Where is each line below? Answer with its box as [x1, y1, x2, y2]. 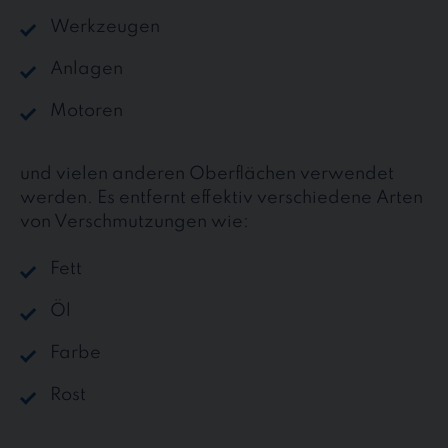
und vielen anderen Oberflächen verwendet [20, 165, 394, 184]
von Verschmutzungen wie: [20, 213, 249, 232]
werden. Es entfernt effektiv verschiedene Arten [20, 189, 423, 208]
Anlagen [50, 60, 123, 79]
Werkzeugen [50, 18, 160, 37]
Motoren [50, 102, 123, 121]
